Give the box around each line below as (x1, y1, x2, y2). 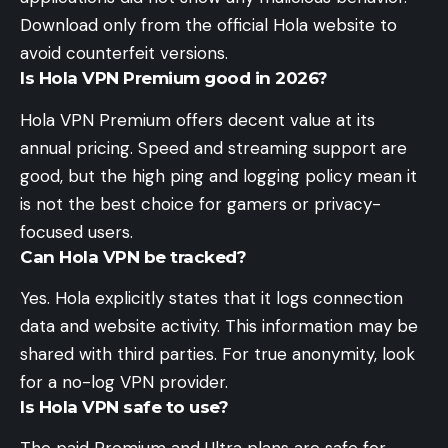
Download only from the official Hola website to (20, 14, 397, 37)
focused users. (20, 220, 133, 243)
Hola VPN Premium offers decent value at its (20, 108, 375, 131)
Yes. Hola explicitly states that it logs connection (20, 287, 403, 310)
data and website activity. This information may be (20, 315, 418, 338)
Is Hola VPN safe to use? (20, 397, 228, 418)
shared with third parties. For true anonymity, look (20, 343, 415, 366)
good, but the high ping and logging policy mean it (20, 164, 417, 187)
